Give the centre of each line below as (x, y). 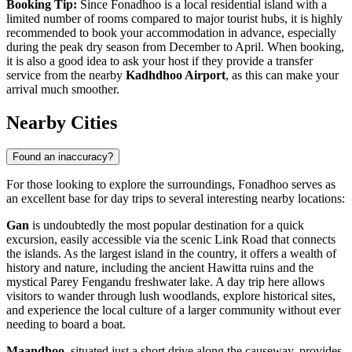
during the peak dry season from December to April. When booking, (175, 46)
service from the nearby (66, 75)
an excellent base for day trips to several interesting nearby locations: (176, 199)
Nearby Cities (62, 122)
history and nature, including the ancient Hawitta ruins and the (160, 268)
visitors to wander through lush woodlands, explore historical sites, (171, 296)
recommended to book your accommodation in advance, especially (171, 32)
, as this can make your (282, 75)
